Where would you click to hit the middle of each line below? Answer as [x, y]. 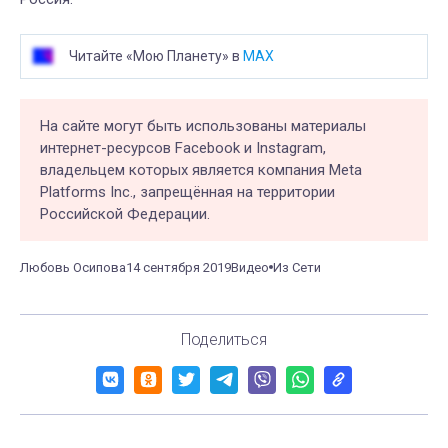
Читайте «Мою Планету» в [156, 55]
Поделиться [224, 339]
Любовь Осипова [73, 267]
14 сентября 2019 [178, 267]
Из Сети [297, 267]
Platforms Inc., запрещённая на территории [187, 191]
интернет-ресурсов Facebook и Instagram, [183, 147]
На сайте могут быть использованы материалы [203, 125]
